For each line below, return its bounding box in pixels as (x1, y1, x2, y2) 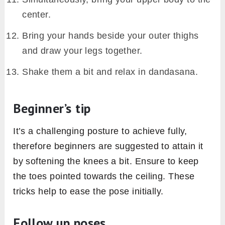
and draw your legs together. (22, 46, 143, 56)
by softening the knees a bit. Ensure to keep (13, 156, 199, 167)
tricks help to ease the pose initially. (13, 186, 164, 197)
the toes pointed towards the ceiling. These (13, 171, 195, 182)
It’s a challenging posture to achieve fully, (13, 126, 187, 137)
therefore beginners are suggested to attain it (13, 141, 203, 152)
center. (22, 10, 51, 20)
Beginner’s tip (13, 100, 91, 117)
